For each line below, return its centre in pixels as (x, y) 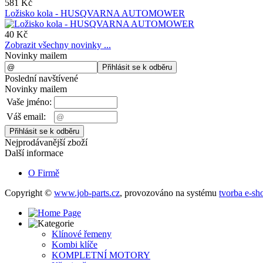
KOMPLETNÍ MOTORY (101, 255)
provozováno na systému (172, 193)
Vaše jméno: (29, 102)
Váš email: (26, 117)
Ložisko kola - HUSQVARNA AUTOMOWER (95, 14)
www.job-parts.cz (87, 193)
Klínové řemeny (82, 234)
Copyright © (29, 193)
